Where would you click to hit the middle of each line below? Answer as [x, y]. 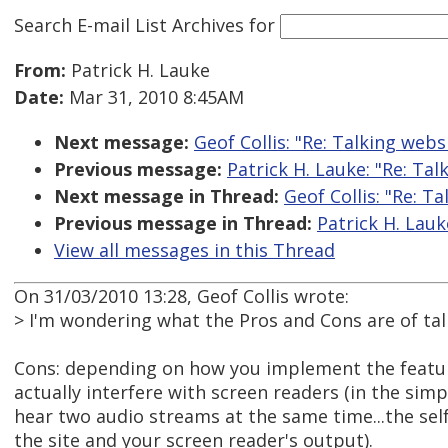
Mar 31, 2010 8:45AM [154, 97]
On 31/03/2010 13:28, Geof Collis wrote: [181, 296]
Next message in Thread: [166, 196]
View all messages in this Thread [194, 250]
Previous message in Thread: [183, 223]
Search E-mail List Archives [129, 24]
